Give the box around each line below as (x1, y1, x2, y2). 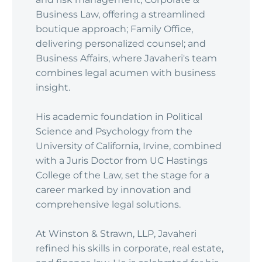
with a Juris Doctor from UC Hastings (36, 155, 208, 167)
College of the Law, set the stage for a (36, 170, 209, 181)
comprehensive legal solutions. (36, 199, 181, 211)
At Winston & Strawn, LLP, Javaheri (36, 228, 196, 240)
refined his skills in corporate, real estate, (36, 243, 223, 254)
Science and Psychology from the (36, 126, 192, 137)
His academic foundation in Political (36, 111, 202, 123)
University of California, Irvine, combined (36, 140, 222, 152)
